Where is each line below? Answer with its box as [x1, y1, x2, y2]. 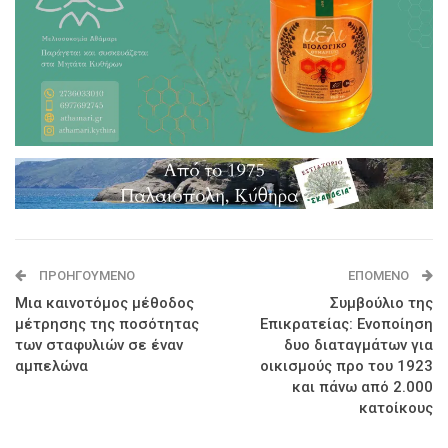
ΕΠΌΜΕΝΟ [348, 268, 412, 284]
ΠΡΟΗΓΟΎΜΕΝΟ [36, 268, 135, 284]
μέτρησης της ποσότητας [15, 315, 199, 334]
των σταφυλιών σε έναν [15, 336, 183, 355]
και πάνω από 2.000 [292, 378, 433, 397]
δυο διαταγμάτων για [284, 336, 433, 355]
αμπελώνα [15, 357, 88, 376]
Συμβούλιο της [330, 294, 433, 313]
